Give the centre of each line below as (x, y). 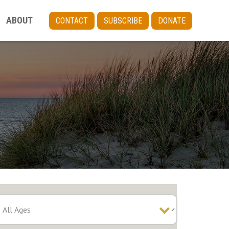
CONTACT (72, 20)
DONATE (172, 20)
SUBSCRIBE (123, 20)
